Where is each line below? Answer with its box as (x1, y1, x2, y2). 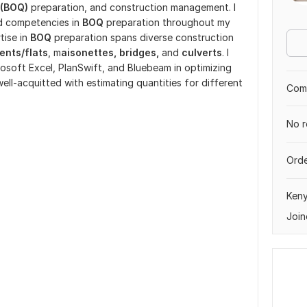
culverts (182, 47, 222, 58)
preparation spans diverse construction (54, 32, 234, 43)
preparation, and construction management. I (28, 1, 236, 13)
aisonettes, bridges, (61, 47, 159, 58)
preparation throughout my (106, 16, 230, 28)
